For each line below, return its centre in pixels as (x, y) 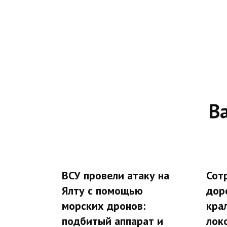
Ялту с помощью (102, 190)
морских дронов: (104, 205)
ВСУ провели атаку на (116, 175)
